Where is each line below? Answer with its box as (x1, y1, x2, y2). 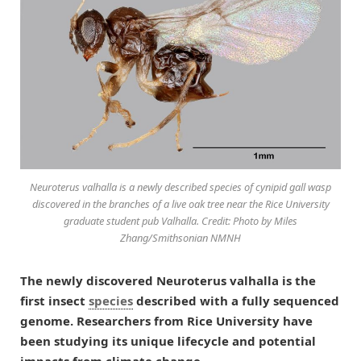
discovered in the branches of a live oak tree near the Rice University (31, 196, 330, 211)
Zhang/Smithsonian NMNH (120, 230, 241, 245)
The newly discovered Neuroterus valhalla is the (20, 272, 316, 288)
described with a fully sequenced (133, 292, 339, 309)
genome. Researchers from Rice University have (20, 312, 313, 329)
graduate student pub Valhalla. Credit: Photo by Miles (64, 213, 297, 228)
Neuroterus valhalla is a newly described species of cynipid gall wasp (30, 179, 331, 194)
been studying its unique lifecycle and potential (20, 332, 316, 349)
